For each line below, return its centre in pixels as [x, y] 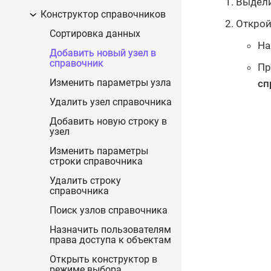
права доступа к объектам [110, 240]
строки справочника [96, 161]
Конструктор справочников [103, 14]
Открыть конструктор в [103, 259]
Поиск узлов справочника [109, 210]
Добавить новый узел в [103, 53]
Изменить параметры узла [110, 83]
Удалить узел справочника [111, 102]
